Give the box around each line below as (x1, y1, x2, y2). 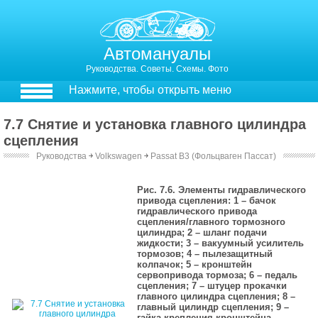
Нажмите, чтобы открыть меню (69, 84, 231, 96)
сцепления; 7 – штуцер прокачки (137, 280, 287, 291)
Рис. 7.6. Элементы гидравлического (137, 185, 307, 195)
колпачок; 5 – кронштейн (137, 259, 253, 270)
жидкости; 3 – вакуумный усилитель (137, 238, 305, 248)
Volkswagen (94, 151, 142, 161)
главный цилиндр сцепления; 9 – (137, 302, 290, 312)
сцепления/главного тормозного (137, 216, 286, 227)
